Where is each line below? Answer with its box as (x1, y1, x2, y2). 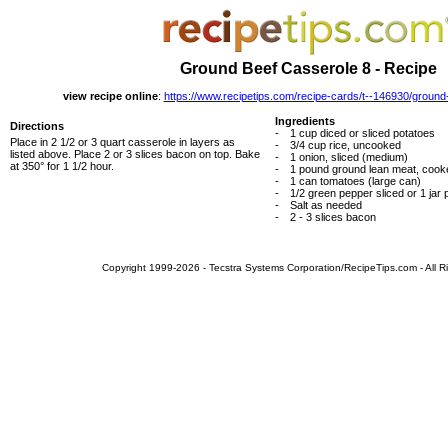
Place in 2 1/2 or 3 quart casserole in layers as (10, 136, 235, 148)
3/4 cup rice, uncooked (290, 139, 401, 151)
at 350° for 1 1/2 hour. (10, 160, 114, 172)
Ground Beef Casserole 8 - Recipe (179, 60, 437, 77)
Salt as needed (290, 199, 362, 211)
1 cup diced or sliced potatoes (290, 127, 435, 139)
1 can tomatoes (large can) (290, 175, 421, 187)
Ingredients (275, 115, 335, 127)
